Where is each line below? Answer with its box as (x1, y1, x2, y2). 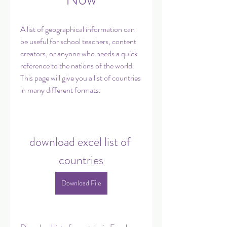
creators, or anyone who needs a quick (20, 48, 138, 59)
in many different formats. (20, 84, 101, 96)
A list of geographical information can (20, 23, 135, 35)
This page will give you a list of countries (20, 72, 141, 84)
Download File (61, 178, 101, 188)
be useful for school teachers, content (20, 35, 136, 47)
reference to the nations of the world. (20, 60, 134, 71)
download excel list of (29, 133, 131, 150)
